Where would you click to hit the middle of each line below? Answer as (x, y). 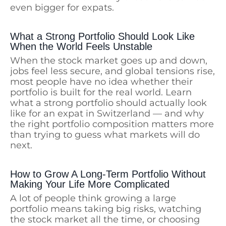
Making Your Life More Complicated (90, 184)
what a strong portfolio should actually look (108, 103)
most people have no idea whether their (101, 82)
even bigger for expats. (62, 8)
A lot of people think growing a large (93, 199)
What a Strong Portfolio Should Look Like (102, 37)
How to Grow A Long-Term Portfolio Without (108, 174)
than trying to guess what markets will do (105, 135)
